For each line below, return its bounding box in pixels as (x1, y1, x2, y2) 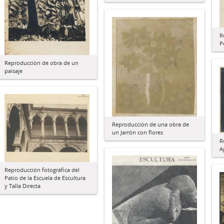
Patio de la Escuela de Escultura (4, 174, 85, 181)
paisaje (4, 66, 22, 74)
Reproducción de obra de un (4, 58, 78, 66)
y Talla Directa (4, 182, 40, 189)
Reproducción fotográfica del (4, 166, 79, 173)
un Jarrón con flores (112, 128, 163, 136)
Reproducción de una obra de (112, 120, 189, 128)
